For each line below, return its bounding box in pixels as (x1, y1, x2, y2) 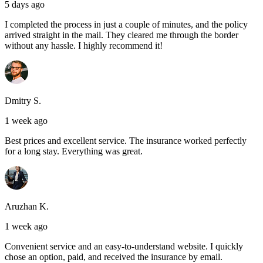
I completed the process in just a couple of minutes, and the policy (5, 19, 248, 30)
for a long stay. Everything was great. (5, 146, 143, 157)
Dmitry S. (5, 96, 41, 106)
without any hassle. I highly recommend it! (5, 41, 163, 51)
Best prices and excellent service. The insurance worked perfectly (5, 136, 247, 146)
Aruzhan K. (5, 201, 49, 212)
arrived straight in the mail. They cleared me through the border (5, 30, 238, 41)
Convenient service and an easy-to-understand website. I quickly (5, 241, 243, 252)
